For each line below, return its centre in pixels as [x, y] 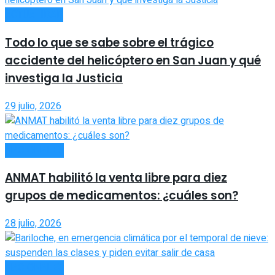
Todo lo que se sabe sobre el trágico [109, 42]
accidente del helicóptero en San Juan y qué [133, 60]
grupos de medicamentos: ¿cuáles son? [122, 196]
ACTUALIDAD [34, 15]
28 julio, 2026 [33, 223]
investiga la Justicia [64, 78]
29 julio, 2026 [33, 106]
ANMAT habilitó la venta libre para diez [116, 178]
